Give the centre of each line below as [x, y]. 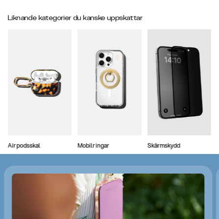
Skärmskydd [164, 145]
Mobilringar [93, 145]
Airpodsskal [24, 145]
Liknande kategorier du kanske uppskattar [75, 18]
